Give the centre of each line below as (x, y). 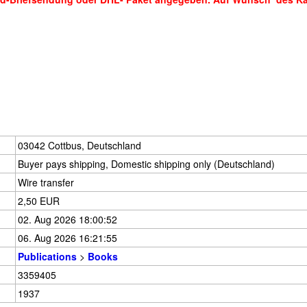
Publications (47, 256)
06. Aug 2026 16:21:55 (67, 238)
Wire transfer (46, 182)
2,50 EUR (39, 201)
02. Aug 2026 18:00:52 (67, 219)
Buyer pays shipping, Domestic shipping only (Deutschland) (146, 164)
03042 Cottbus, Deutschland (79, 145)
